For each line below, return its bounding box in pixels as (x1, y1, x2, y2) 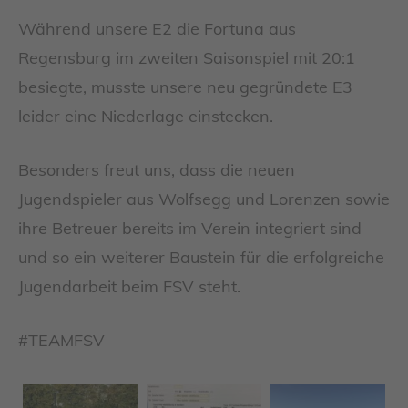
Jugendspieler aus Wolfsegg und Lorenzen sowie (18, 189, 390, 210)
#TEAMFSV (18, 330, 105, 352)
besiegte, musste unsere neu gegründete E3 (18, 76, 352, 98)
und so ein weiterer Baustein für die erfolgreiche (18, 247, 384, 269)
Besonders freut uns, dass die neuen (18, 159, 295, 181)
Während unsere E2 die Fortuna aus (18, 18, 296, 40)
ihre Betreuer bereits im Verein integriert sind (18, 218, 362, 240)
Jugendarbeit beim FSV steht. (18, 276, 240, 298)
